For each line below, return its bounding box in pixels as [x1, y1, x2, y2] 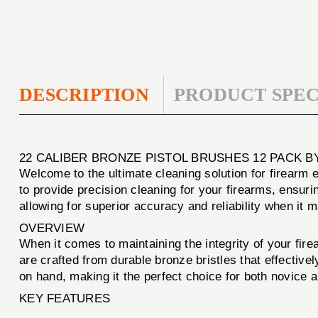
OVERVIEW [19, 221, 85, 235]
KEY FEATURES [19, 291, 111, 305]
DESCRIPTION [19, 84, 149, 105]
